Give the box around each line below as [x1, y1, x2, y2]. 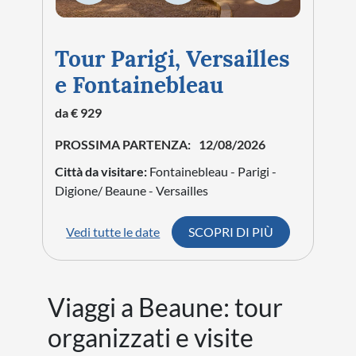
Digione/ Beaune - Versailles [55, 183, 208, 198]
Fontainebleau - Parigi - [149, 164, 277, 179]
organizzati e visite [48, 322, 253, 353]
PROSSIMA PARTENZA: [55, 137, 193, 152]
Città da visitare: [55, 164, 149, 179]
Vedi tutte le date [66, 224, 161, 239]
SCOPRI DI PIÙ [188, 224, 273, 239]
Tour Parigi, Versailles [55, 44, 290, 73]
